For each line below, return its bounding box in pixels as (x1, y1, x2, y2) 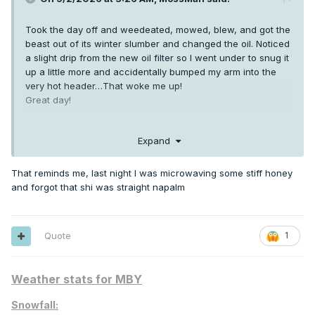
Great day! (25, 94, 74, 106)
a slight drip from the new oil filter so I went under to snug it (25, 52, 289, 64)
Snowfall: (11, 299, 58, 311)
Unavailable (44, 174, 93, 185)
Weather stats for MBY (11, 272, 142, 287)
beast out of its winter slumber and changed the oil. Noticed (25, 38, 290, 50)
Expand (137, 134, 176, 146)
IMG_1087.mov (34, 160, 102, 172)
